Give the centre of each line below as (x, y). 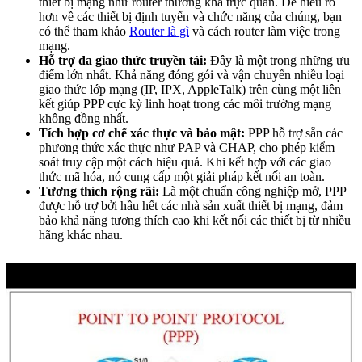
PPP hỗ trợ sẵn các (294, 133)
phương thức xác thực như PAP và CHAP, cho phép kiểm (187, 147)
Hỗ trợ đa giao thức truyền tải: (123, 60)
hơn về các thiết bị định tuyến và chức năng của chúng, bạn (190, 16)
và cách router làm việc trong (265, 31)
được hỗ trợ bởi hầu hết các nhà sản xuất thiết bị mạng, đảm (191, 205)
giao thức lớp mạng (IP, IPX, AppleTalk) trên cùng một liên (190, 89)
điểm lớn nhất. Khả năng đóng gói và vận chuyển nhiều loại (192, 74)
